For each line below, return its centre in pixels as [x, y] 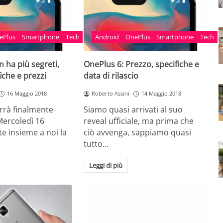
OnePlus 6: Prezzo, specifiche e [142, 64]
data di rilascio [111, 76]
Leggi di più [106, 165]
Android [107, 37]
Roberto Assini [111, 94]
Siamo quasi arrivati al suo [133, 110]
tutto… [96, 144]
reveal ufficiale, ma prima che [139, 121]
